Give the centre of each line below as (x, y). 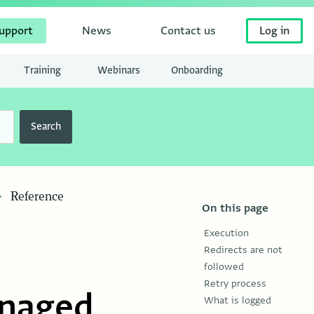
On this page (235, 209)
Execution (226, 233)
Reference (37, 197)
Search (46, 127)
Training (43, 71)
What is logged (238, 301)
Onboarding (197, 71)
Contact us (188, 30)
